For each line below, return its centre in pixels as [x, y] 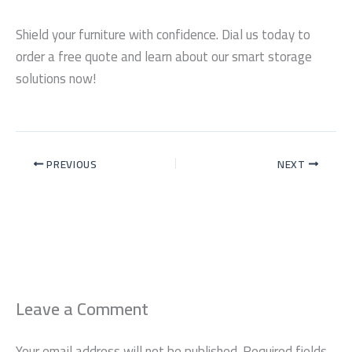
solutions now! [56, 79]
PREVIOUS [70, 164]
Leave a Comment [82, 308]
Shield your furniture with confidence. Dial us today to [163, 35]
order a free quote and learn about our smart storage [164, 57]
